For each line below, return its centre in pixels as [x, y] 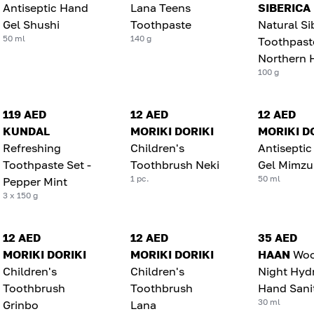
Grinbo [21, 305]
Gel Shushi [31, 24]
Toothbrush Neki [175, 164]
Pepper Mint [35, 181]
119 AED [25, 114]
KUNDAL [26, 131]
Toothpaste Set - [47, 164]
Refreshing [32, 148]
